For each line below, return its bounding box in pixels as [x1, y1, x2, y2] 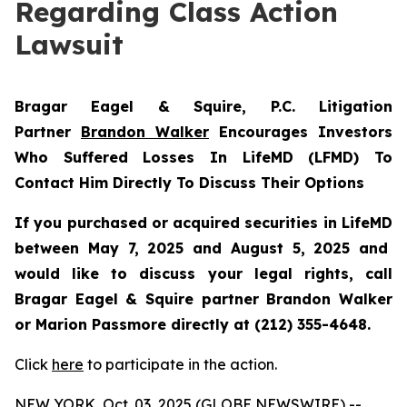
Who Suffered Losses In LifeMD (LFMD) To [15, 148, 392, 166]
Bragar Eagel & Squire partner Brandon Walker [15, 290, 392, 308]
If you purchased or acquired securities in [15, 213, 342, 232]
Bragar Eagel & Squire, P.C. [15, 97, 319, 115]
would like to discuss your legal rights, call [15, 264, 392, 283]
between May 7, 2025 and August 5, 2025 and [15, 239, 389, 257]
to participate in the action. [84, 355, 277, 373]
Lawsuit [15, 27, 124, 62]
